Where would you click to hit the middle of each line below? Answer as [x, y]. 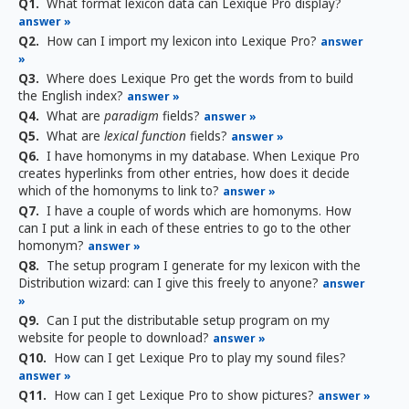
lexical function [145, 136]
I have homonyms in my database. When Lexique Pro [201, 156]
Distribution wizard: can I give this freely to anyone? [170, 283]
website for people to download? [115, 338]
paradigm [131, 116]
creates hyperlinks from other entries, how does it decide [184, 173]
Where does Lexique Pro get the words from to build [198, 79]
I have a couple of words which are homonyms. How [197, 211]
